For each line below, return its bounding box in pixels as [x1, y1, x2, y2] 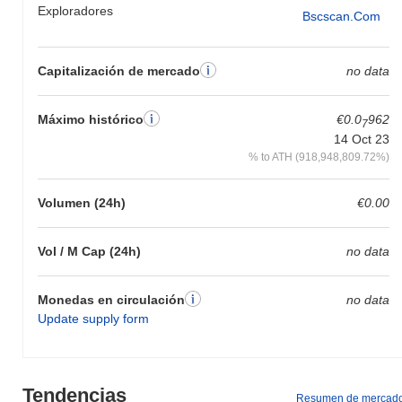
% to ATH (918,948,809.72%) [248, 151, 389, 163]
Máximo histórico [38, 111, 144, 127]
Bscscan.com [301, 9, 380, 24]
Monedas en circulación [38, 293, 185, 308]
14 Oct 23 [333, 132, 389, 147]
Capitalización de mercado [38, 63, 200, 78]
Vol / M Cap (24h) [38, 244, 141, 259]
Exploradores [38, 3, 113, 18]
